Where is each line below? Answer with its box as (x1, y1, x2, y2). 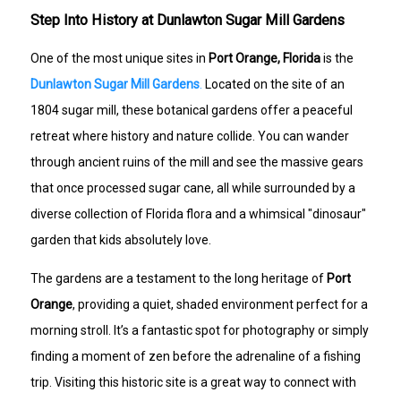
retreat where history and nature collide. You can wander (30, 128, 350, 143)
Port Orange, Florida (209, 50, 321, 65)
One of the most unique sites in (30, 50, 209, 65)
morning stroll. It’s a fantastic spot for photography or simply (30, 322, 370, 337)
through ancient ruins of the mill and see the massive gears (30, 154, 364, 169)
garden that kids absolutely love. (30, 232, 212, 247)
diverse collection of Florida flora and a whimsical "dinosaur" (30, 206, 367, 221)
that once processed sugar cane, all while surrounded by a (30, 180, 356, 195)
